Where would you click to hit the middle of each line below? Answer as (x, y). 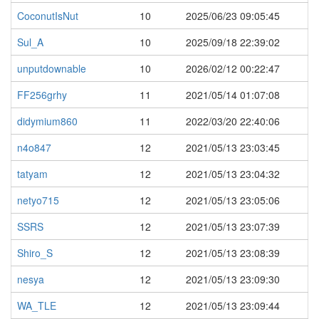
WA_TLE (37, 305)
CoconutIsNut (48, 16)
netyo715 (38, 200)
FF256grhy (42, 95)
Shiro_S (35, 253)
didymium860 (47, 121)
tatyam (32, 174)
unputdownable (52, 68)
